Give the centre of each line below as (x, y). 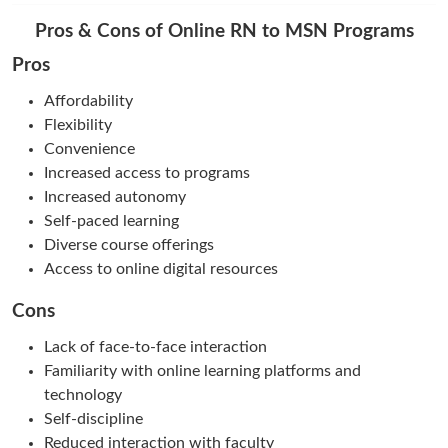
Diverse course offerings (129, 244)
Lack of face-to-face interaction (155, 346)
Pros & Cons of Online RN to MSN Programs (224, 31)
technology (83, 394)
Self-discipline (93, 418)
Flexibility (78, 124)
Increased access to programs (147, 172)
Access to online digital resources (161, 268)
